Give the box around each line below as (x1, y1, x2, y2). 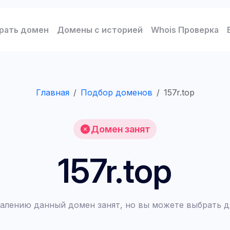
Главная (35, 87, 69, 98)
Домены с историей (57, 25, 143, 35)
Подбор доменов (80, 87, 152, 98)
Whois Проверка (151, 25, 219, 35)
